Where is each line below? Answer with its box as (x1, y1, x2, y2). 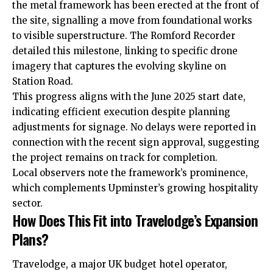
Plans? (12, 227, 48, 250)
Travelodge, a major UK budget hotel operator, (12, 258, 227, 271)
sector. (12, 197, 43, 209)
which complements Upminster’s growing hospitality (12, 182, 258, 194)
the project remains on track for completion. (12, 151, 218, 163)
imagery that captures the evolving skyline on (12, 60, 226, 72)
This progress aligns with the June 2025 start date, (12, 90, 246, 102)
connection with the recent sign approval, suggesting (12, 136, 260, 148)
